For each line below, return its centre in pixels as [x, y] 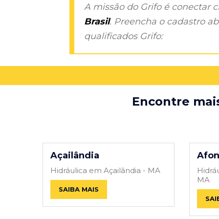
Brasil [97, 21]
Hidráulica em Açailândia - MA [105, 170]
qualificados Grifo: [123, 36]
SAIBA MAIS [79, 189]
